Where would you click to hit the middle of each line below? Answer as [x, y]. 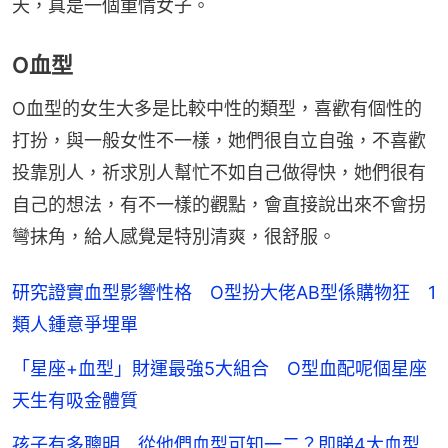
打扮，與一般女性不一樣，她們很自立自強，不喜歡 [219, 140]
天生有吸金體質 [75, 400]
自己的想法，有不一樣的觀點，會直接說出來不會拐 [219, 204]
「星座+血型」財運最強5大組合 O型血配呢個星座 [219, 368]
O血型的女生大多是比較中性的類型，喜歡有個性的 [217, 108]
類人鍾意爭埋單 [75, 324]
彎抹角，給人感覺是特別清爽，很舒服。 [174, 236]
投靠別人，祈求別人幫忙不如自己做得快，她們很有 [219, 172]
